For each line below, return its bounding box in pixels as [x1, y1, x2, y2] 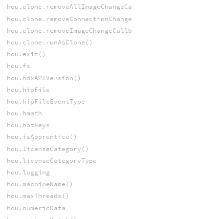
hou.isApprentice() [6, 132, 77, 141]
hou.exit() [6, 50, 46, 59]
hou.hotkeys [6, 121, 50, 130]
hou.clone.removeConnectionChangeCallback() [6, 14, 171, 23]
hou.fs [6, 62, 30, 70]
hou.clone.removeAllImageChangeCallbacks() [6, 2, 167, 11]
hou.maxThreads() [6, 192, 69, 200]
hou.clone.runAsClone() [6, 38, 93, 46]
